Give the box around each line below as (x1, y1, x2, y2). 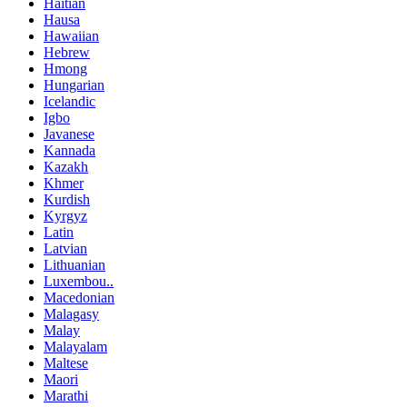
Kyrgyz (44, 207, 87, 223)
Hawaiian (44, 27, 99, 44)
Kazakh (44, 158, 88, 174)
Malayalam (44, 338, 107, 354)
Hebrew (44, 44, 90, 60)
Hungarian (44, 76, 104, 93)
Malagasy (44, 305, 99, 322)
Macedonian (44, 289, 114, 305)
